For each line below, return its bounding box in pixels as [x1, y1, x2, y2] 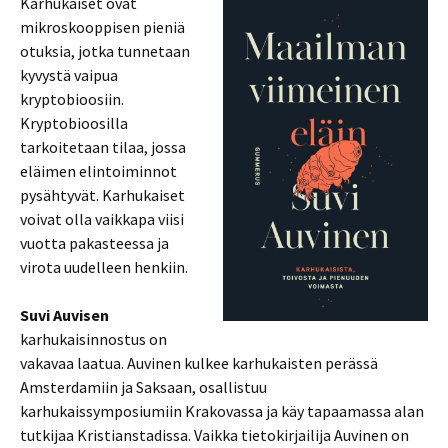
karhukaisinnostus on [20, 329, 167, 349]
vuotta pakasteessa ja [20, 233, 169, 253]
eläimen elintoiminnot [20, 161, 177, 181]
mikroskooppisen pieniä [20, 17, 185, 37]
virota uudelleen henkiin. [20, 257, 188, 277]
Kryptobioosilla [20, 113, 128, 133]
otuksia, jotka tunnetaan [20, 41, 190, 61]
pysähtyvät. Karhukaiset [20, 185, 185, 205]
